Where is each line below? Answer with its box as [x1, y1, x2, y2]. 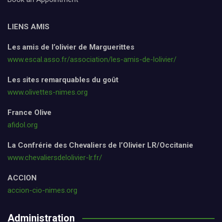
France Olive [7, 108, 52, 117]
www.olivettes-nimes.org [7, 88, 88, 97]
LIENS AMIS [7, 22, 50, 32]
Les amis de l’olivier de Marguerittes [7, 43, 134, 52]
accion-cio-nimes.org [7, 186, 77, 195]
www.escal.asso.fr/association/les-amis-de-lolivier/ [7, 55, 176, 64]
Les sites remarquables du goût [7, 75, 118, 85]
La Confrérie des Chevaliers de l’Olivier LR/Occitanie [7, 141, 193, 150]
